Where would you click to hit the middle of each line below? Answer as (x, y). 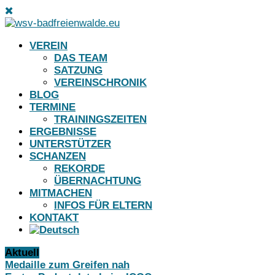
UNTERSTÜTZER (70, 144)
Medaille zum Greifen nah (67, 265)
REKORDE (79, 168)
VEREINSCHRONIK (100, 83)
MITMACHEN (61, 193)
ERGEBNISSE (63, 132)
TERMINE (52, 107)
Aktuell (22, 253)
